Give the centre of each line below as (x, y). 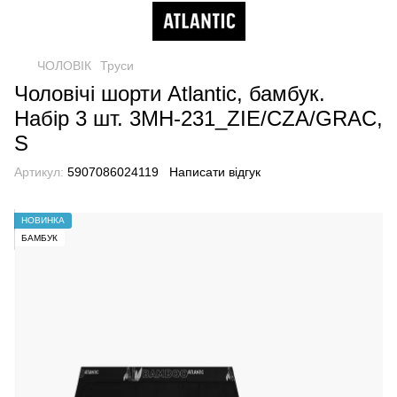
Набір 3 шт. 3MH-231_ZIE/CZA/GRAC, (198, 118)
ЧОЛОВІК (64, 66)
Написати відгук (215, 172)
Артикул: (39, 172)
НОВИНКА (43, 220)
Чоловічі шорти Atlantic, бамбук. (170, 93)
